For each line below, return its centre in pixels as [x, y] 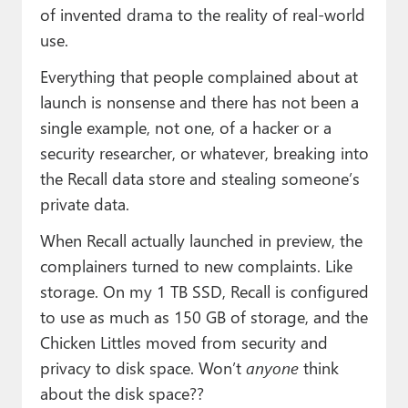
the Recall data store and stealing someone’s [199, 178]
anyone [272, 368]
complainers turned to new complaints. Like [196, 266]
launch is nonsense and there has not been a [199, 102]
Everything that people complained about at [199, 76]
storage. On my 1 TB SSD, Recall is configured [204, 291]
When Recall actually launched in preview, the [201, 240]
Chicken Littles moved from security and [184, 342]
